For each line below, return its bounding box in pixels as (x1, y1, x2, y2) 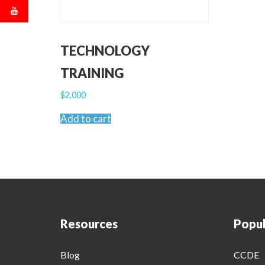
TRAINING (60, 64, 124, 81)
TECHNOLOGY (60, 42, 150, 59)
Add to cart (60, 112, 111, 125)
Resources (60, 216, 118, 231)
